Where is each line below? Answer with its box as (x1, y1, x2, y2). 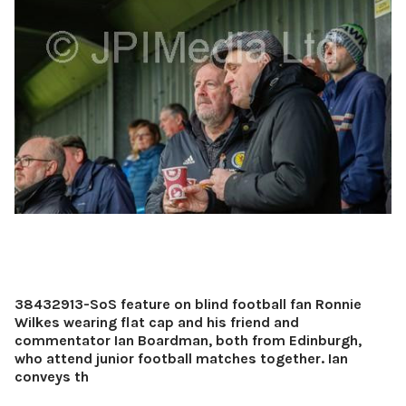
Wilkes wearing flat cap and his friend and (14, 313, 299, 331)
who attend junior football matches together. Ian (14, 349, 348, 367)
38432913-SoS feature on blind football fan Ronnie (14, 295, 362, 313)
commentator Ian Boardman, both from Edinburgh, (14, 331, 362, 349)
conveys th (14, 367, 89, 385)
